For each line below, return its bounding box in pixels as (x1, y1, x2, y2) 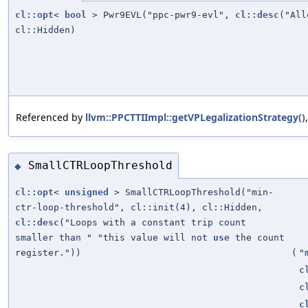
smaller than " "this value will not (15, 232, 213, 243)
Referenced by (16, 110, 85, 124)
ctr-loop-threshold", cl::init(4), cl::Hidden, (15, 201, 263, 212)
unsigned (65, 186, 109, 197)
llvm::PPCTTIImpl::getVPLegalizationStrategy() (85, 110, 305, 124)
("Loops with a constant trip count (59, 217, 246, 228)
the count (230, 232, 285, 243)
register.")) (15, 247, 81, 258)
